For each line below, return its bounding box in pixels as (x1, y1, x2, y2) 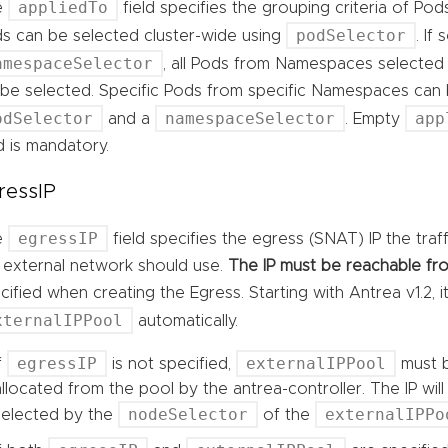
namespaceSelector (165, 108, 336, 128)
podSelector (296, 25, 407, 45)
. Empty (345, 110, 406, 127)
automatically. (133, 312, 239, 329)
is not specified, (107, 355, 237, 372)
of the (258, 406, 316, 423)
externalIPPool (246, 353, 387, 373)
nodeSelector (128, 404, 249, 424)
